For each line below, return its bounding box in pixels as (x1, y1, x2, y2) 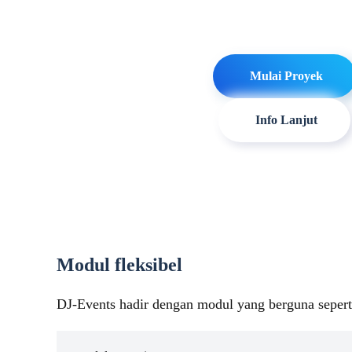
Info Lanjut (255, 113, 317, 126)
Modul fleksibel (57, 255, 182, 275)
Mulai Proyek (250, 69, 323, 82)
